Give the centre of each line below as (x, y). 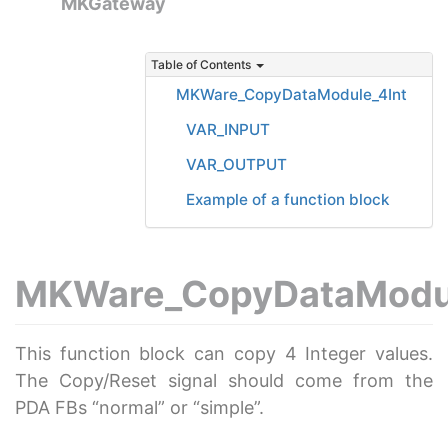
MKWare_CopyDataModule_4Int (291, 94)
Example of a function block (288, 199)
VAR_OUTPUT (236, 164)
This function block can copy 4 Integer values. (224, 353)
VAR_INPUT (228, 129)
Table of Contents (201, 64)
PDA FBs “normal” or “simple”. (139, 407)
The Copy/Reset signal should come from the (224, 380)
